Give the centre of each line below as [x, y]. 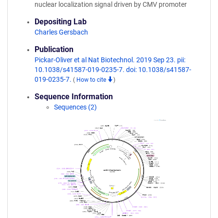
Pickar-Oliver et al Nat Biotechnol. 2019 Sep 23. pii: [110, 60]
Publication [54, 49]
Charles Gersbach [61, 32]
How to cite [92, 80]
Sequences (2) [75, 107]
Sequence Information [74, 97]
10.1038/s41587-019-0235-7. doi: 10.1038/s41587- [113, 70]
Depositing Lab [61, 22]
